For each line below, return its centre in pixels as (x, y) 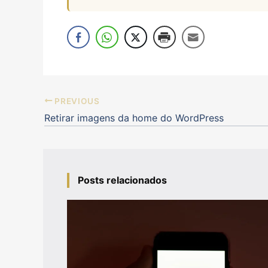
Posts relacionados (122, 180)
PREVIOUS (76, 101)
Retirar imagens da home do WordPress (134, 118)
